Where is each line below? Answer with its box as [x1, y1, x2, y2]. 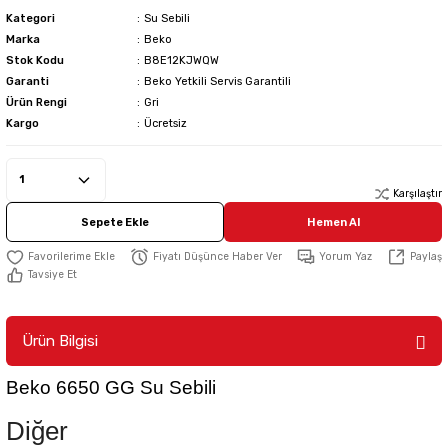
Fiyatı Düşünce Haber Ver [153, 250, 282, 263]
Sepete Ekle [81, 215, 149, 229]
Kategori [6, 12, 55, 25]
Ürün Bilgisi [22, 332, 98, 351]
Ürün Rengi [6, 96, 67, 109]
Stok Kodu [6, 54, 64, 67]
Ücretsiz [143, 117, 187, 130]
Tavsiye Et [28, 268, 77, 282]
